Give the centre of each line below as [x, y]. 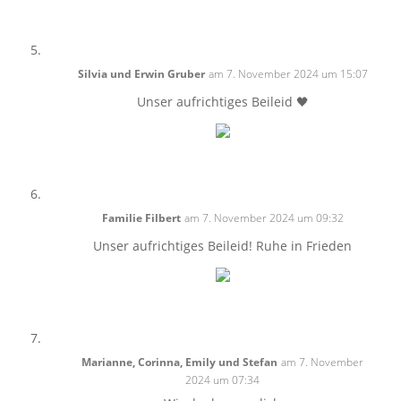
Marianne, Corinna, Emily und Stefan [180, 362]
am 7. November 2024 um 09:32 [264, 218]
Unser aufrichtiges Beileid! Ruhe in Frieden [223, 246]
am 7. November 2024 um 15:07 [288, 74]
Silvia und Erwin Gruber [141, 74]
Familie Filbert [141, 218]
